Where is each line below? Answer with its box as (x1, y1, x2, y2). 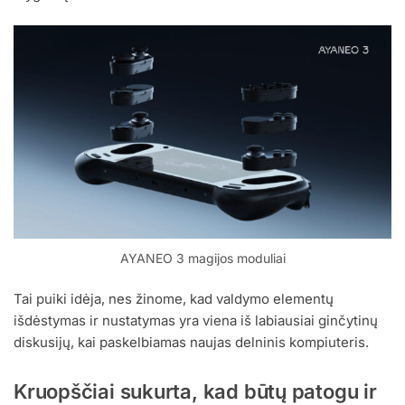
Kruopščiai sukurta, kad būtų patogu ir (14, 379, 377, 403)
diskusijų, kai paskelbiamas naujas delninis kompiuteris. (14, 334, 369, 352)
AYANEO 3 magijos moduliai (119, 250, 286, 266)
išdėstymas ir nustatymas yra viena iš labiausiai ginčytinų (14, 312, 378, 330)
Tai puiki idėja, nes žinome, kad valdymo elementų (14, 290, 334, 308)
